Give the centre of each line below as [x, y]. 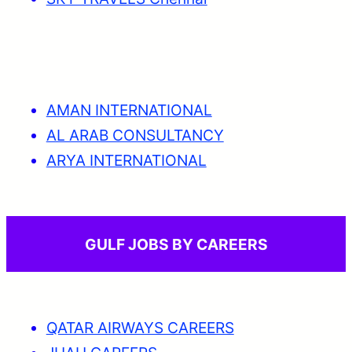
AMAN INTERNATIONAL [129, 110]
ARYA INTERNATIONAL [126, 161]
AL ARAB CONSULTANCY [135, 136]
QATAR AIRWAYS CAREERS [140, 328]
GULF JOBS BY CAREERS [176, 244]
